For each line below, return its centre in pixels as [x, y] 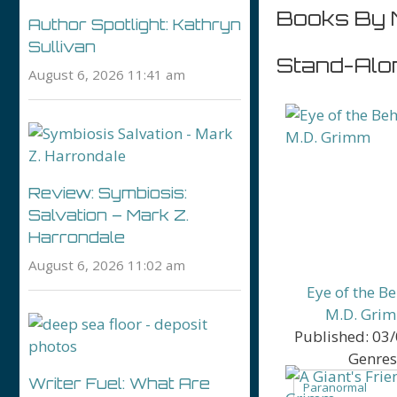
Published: [331, 336]
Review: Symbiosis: [108, 193]
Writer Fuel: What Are [119, 383]
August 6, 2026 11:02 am [107, 265]
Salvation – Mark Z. [109, 215]
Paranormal [335, 387]
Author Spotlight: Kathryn [135, 24]
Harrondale [77, 237]
